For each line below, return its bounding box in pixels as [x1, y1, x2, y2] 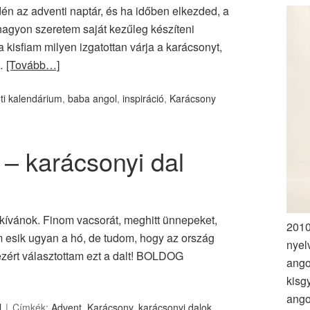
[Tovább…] [6, 57, 60, 73]
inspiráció [122, 91, 164, 105]
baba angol [68, 91, 117, 105]
